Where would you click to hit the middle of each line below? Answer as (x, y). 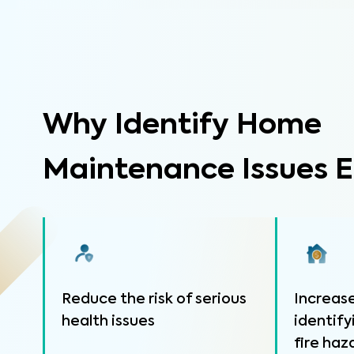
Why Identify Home (182, 126)
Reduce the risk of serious (154, 299)
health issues (108, 322)
